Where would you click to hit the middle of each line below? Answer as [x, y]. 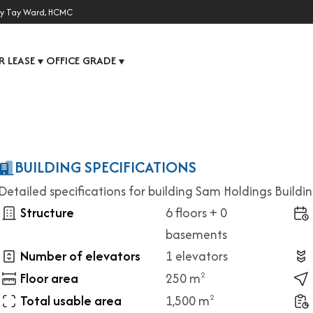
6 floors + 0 [196, 213]
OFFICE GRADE [81, 60]
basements [196, 234]
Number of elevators [80, 256]
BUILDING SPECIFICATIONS [105, 167]
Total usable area [71, 301]
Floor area [49, 278]
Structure [47, 213]
